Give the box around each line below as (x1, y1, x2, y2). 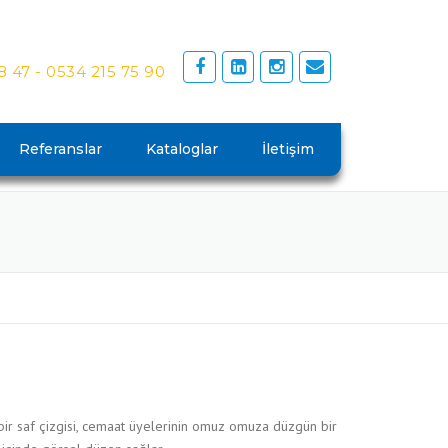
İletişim (262, 140, 314, 158)
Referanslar (19, 140, 102, 158)
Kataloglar (146, 140, 218, 158)
